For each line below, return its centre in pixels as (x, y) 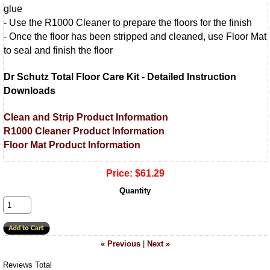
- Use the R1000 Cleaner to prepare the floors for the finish (128, 23)
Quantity (135, 191)
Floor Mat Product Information (72, 145)
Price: (119, 174)
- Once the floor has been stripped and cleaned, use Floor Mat (135, 37)
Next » (158, 244)
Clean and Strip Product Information (86, 117)
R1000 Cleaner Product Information (84, 131)
